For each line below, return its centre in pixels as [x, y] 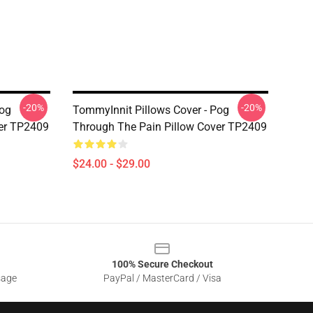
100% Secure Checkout [162, 264]
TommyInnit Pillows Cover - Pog [151, 110]
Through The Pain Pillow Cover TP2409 [170, 127]
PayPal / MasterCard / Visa [162, 278]
